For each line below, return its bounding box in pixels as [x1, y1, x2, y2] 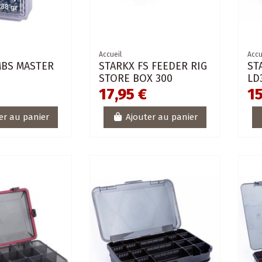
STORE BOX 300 [99, 71, 173, 85]
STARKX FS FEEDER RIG [99, 59, 208, 73]
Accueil [99, 50, 122, 58]
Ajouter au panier [125, 112, 198, 123]
